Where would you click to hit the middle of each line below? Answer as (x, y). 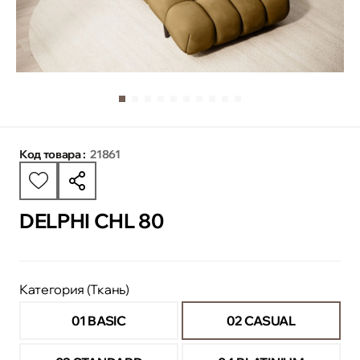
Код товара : (53, 154)
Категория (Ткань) (74, 290)
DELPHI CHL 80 (92, 220)
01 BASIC (99, 321)
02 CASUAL (261, 321)
